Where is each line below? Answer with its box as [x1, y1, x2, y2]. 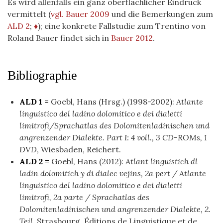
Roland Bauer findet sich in [7, 32, 111, 43]
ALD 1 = [19, 96, 51, 107]
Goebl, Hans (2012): [51, 156, 125, 166]
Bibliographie [7, 68, 77, 83]
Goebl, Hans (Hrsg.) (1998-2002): [51, 96, 176, 107]
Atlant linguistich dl [125, 156, 198, 166]
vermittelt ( [7, 8, 51, 19]
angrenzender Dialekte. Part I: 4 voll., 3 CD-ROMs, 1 [19, 132, 207, 142]
